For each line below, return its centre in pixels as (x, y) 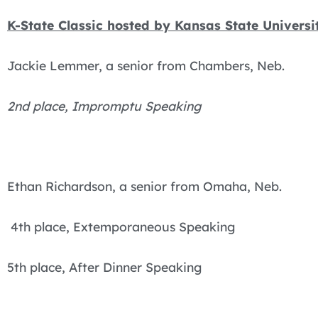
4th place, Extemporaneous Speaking (121, 227)
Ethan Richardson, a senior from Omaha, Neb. (144, 186)
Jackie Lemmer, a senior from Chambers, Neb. (146, 66)
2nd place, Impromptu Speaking (104, 105)
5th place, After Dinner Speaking (104, 267)
